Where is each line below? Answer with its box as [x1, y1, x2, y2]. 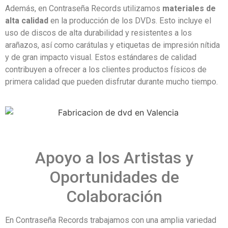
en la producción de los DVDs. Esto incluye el [48, 16, 211, 26]
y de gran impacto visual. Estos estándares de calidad [5, 52, 196, 63]
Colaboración [66, 187, 162, 207]
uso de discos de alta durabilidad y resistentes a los [5, 28, 192, 38]
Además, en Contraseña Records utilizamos [5, 4, 162, 14]
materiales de [162, 4, 216, 14]
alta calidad [5, 16, 48, 26]
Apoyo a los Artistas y [35, 148, 193, 168]
